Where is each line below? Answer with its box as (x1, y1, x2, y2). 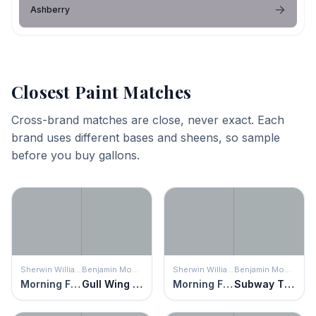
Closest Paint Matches (11, 80, 192, 103)
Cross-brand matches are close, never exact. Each (11, 112, 284, 127)
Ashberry (30, 4, 70, 15)
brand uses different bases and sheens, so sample (11, 130, 280, 145)
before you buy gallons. (11, 147, 140, 162)
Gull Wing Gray (133, 277, 142, 290)
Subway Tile (284, 277, 294, 290)
